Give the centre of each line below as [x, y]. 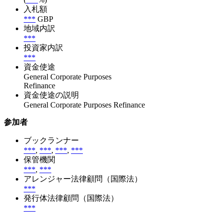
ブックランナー [51, 140]
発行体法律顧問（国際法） [71, 198]
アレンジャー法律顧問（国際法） [83, 179]
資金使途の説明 [51, 95]
